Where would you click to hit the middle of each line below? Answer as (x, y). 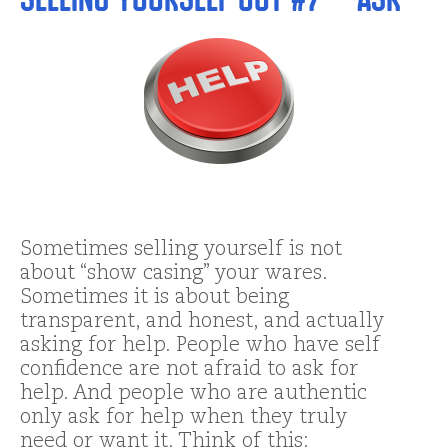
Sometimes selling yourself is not (181, 249)
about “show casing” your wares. (173, 273)
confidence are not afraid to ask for (189, 369)
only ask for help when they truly (183, 417)
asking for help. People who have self (200, 345)
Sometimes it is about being (154, 297)
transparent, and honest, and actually (202, 321)
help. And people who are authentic (193, 393)
